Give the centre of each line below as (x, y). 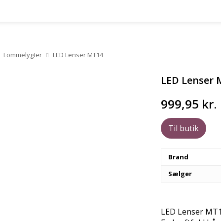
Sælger (180, 174)
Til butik (184, 128)
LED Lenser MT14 (77, 55)
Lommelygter (23, 55)
